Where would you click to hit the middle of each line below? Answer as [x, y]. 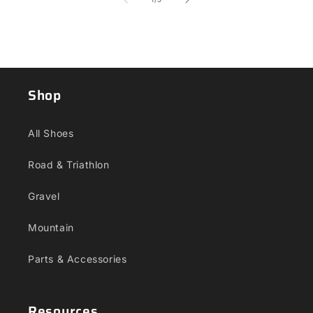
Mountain [51, 227]
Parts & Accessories [78, 259]
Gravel [44, 196]
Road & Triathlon [69, 165]
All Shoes [51, 133]
